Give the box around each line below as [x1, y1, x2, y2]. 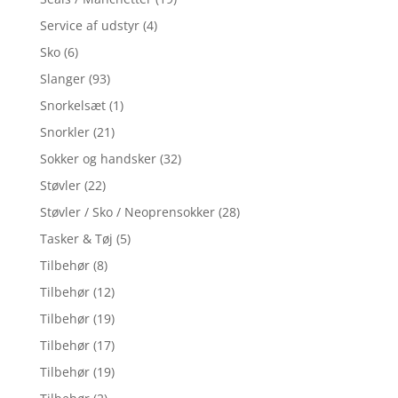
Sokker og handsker [39, 150, 156, 168]
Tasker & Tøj [39, 230, 113, 248]
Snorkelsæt [39, 97, 106, 115]
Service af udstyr [39, 17, 139, 35]
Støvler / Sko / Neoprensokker [39, 203, 215, 221]
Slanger [39, 70, 85, 88]
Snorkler [39, 123, 90, 141]
